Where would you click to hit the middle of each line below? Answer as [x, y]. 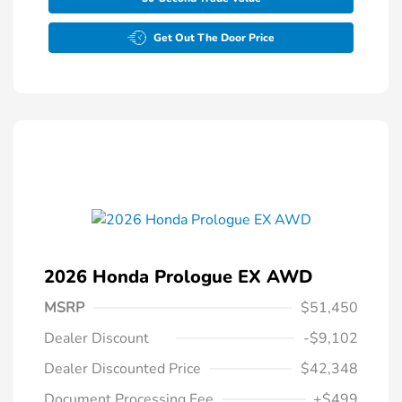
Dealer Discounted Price [122, 368]
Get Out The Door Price [214, 37]
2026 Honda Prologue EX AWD [178, 276]
